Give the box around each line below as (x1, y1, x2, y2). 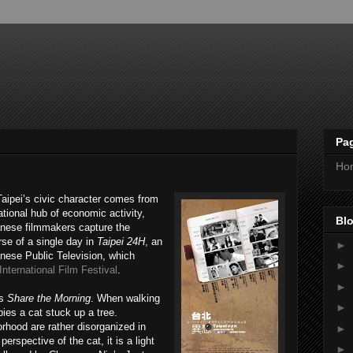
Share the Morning (7, 292, 91, 304)
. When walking (91, 292, 160, 304)
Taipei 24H (97, 236, 145, 247)
